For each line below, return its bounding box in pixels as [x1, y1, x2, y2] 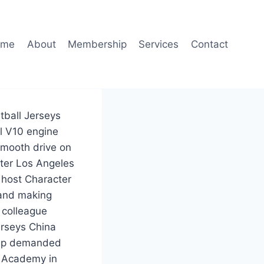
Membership [68, 38, 127, 50]
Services [138, 38, 179, 50]
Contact [190, 38, 228, 50]
